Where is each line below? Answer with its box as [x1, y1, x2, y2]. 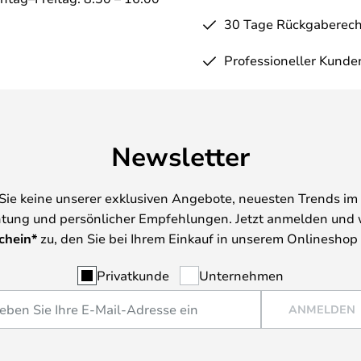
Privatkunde [97, 267, 169, 284]
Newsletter [111, 139, 250, 174]
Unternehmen [199, 267, 284, 284]
